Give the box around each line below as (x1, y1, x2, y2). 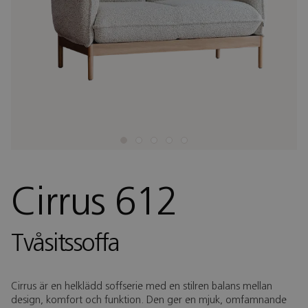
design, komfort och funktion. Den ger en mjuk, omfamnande (11, 296, 287, 306)
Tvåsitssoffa (11, 232, 120, 257)
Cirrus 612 (11, 184, 177, 225)
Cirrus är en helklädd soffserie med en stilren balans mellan (11, 282, 272, 292)
